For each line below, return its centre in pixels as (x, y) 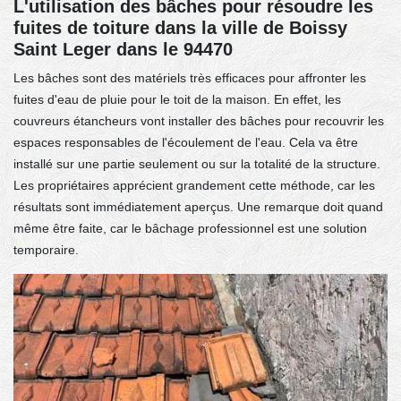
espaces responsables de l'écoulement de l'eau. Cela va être (186, 142)
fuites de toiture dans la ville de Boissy (180, 27)
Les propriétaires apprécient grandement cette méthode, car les (194, 185)
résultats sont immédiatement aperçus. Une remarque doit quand (198, 206)
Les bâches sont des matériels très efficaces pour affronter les (190, 77)
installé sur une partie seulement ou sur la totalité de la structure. (197, 163)
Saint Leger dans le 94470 (123, 49)
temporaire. (46, 249)
